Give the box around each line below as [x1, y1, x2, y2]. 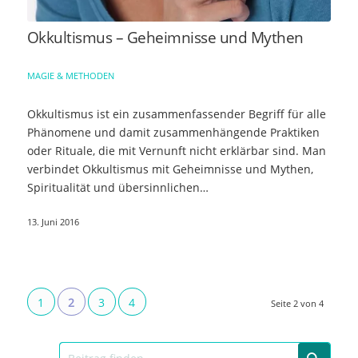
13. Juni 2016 [26, 216, 79, 229]
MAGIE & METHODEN [26, 70, 114, 82]
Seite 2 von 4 [271, 297, 324, 310]
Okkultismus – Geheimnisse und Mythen [26, 27, 304, 49]
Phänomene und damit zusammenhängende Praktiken [26, 125, 320, 141]
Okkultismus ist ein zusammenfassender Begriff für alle [26, 106, 326, 122]
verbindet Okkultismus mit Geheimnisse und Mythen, [26, 161, 313, 177]
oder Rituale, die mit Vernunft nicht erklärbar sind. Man [26, 143, 302, 159]
